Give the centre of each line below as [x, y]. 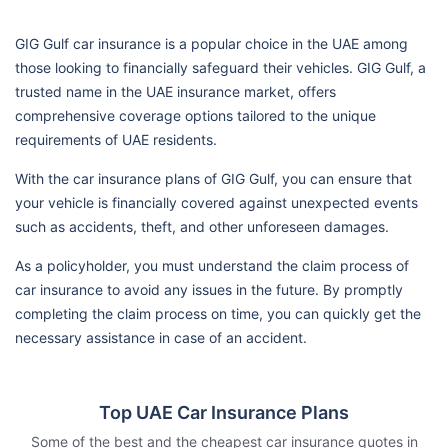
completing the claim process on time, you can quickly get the [218, 313]
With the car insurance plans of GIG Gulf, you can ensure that [213, 178]
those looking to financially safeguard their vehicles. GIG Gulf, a [220, 67]
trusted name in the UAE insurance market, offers [175, 91]
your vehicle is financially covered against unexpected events [216, 202]
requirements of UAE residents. [116, 139]
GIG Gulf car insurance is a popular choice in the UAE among [211, 43]
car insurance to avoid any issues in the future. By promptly [209, 289]
